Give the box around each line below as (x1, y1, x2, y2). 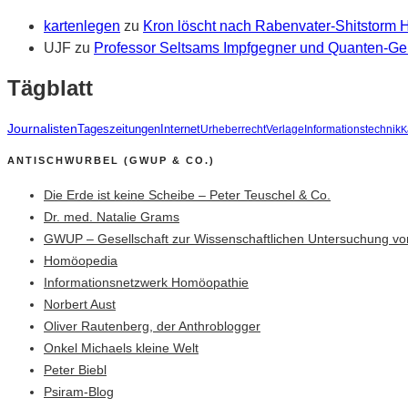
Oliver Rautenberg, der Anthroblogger (44, 319, 260, 334)
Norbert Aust (44, 297, 116, 312)
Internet (160, 123, 200, 137)
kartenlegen (44, 18, 120, 35)
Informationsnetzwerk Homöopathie (44, 275, 249, 291)
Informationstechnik (304, 123, 401, 137)
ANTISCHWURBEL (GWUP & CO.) (7, 155, 215, 167)
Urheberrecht (200, 123, 266, 137)
